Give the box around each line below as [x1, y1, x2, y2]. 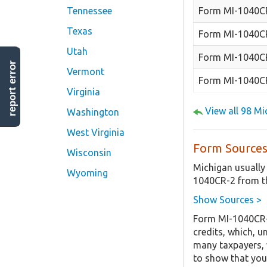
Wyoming [67, 167, 108, 178]
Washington [67, 107, 119, 117]
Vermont [67, 66, 104, 77]
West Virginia [67, 127, 125, 138]
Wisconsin [67, 147, 111, 158]
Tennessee [67, 5, 112, 16]
